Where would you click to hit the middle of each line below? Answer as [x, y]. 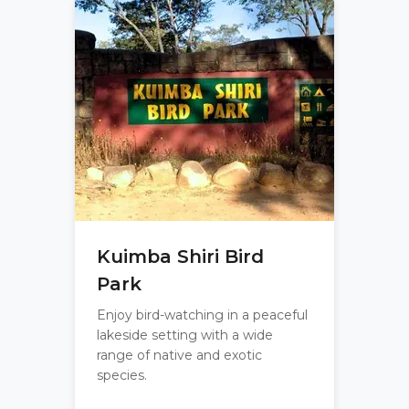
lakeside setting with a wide [185, 335]
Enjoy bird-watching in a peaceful [202, 315]
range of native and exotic [179, 355]
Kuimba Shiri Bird [180, 257]
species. [122, 375]
